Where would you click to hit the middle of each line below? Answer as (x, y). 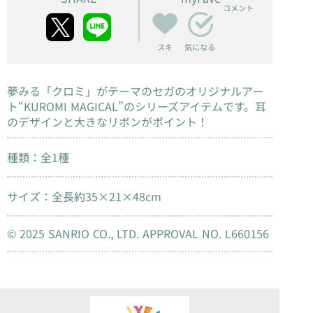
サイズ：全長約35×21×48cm (84, 197)
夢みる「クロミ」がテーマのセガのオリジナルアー (135, 90)
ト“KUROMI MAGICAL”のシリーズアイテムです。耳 (137, 106)
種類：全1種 (38, 158)
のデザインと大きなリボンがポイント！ (108, 121)
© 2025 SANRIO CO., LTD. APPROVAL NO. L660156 (138, 234)
